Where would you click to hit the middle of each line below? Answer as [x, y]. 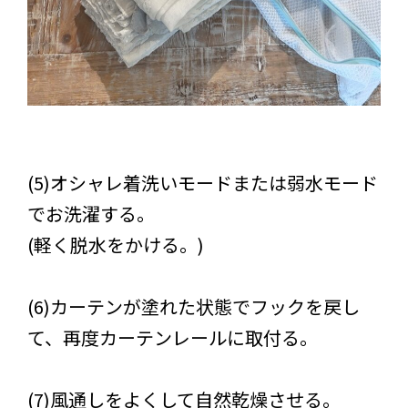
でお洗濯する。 [91, 214]
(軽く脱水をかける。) [116, 245]
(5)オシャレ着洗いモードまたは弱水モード [203, 183]
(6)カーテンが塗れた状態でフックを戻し [194, 307]
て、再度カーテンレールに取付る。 [173, 338]
